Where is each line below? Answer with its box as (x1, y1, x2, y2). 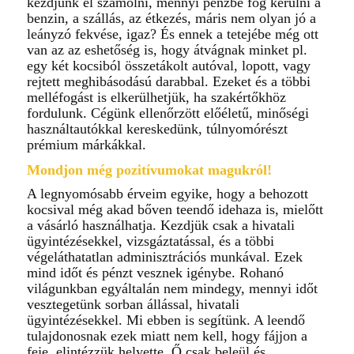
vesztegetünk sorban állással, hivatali (26, 296, 239, 312)
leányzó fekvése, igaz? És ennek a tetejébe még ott (26, 26, 318, 43)
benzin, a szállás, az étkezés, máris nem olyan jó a (26, 10, 316, 27)
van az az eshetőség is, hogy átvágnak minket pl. (26, 42, 307, 58)
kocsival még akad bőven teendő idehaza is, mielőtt (26, 201, 323, 217)
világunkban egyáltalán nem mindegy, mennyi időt (26, 280, 318, 296)
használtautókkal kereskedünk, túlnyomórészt (26, 121, 288, 137)
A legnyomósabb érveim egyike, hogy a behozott (26, 185, 308, 201)
